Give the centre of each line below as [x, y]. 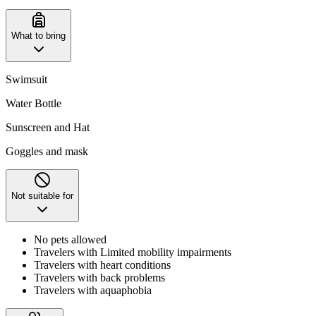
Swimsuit [26, 79]
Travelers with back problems [99, 277]
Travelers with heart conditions [102, 265]
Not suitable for [42, 195]
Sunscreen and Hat [48, 127]
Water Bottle [34, 103]
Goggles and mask [47, 151]
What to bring [38, 35]
